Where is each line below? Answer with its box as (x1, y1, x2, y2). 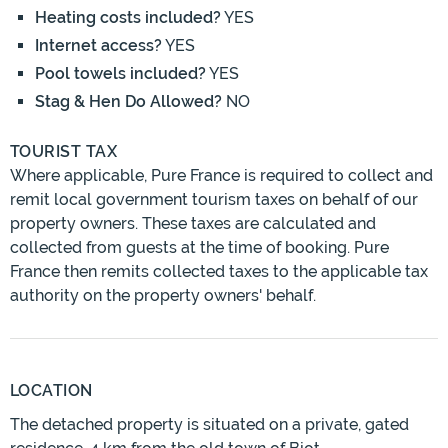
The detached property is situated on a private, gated (10, 415, 409, 435)
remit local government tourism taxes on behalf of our (10, 190, 418, 210)
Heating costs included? (35, 8, 221, 28)
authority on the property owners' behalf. (10, 286, 316, 306)
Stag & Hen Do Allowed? (35, 92, 226, 112)
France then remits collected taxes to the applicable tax (10, 262, 428, 282)
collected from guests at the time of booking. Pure (10, 238, 389, 258)
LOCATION (10, 381, 93, 401)
